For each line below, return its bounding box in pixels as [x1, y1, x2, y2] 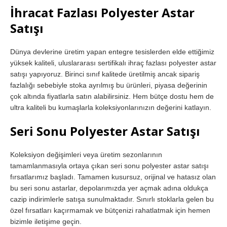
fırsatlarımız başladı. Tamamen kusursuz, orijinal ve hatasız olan [10, 172, 216, 181]
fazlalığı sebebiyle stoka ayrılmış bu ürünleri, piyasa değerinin [10, 81, 207, 89]
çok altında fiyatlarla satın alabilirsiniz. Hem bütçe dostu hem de [10, 92, 214, 100]
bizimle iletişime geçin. [10, 217, 82, 225]
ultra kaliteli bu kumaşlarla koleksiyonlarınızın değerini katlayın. [10, 103, 211, 111]
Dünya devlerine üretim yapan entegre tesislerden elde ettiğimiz [10, 47, 214, 56]
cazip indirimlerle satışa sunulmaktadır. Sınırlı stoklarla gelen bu [10, 195, 214, 203]
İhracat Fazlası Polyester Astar [10, 4, 195, 21]
